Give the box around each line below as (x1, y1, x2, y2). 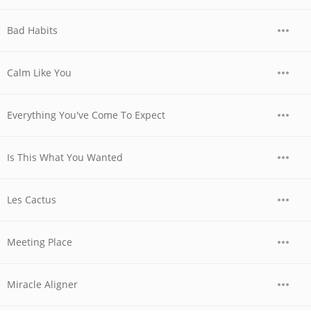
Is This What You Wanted (7, 151, 123, 164)
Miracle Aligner (7, 278, 78, 291)
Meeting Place (7, 235, 72, 249)
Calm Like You (7, 66, 72, 79)
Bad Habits (7, 24, 58, 37)
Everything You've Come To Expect (7, 108, 165, 121)
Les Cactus (7, 193, 56, 206)
